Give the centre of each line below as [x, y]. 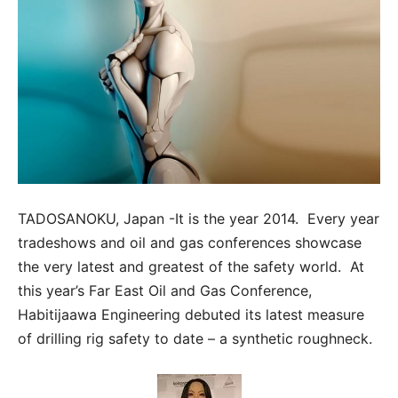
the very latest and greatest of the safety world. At [191, 267]
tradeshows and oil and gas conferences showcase [190, 243]
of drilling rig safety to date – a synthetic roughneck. [195, 339]
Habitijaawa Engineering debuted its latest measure [191, 315]
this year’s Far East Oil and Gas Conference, [165, 291]
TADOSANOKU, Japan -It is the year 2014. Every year [199, 219]
